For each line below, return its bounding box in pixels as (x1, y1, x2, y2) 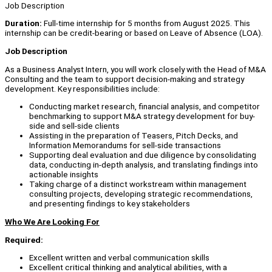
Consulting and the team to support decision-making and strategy (5, 73, 244, 84)
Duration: (5, 18, 42, 29)
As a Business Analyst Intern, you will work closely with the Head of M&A (5, 64, 266, 74)
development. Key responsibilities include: (5, 83, 160, 93)
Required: (5, 234, 43, 245)
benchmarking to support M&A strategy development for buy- (29, 111, 255, 121)
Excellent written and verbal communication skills (29, 253, 209, 263)
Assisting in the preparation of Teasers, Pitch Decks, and (29, 131, 238, 141)
